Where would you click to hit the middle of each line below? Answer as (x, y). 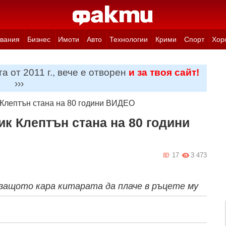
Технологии (128, 39)
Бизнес (39, 39)
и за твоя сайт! (164, 72)
